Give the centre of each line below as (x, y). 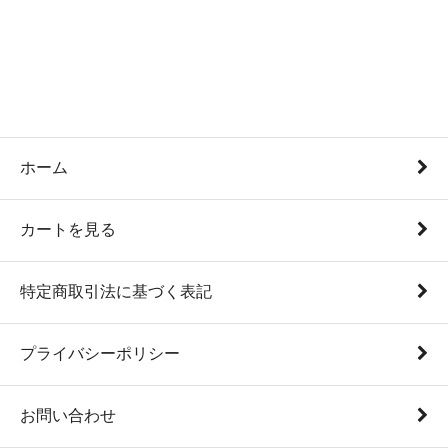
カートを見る (68, 229)
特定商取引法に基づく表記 (116, 291)
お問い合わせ (68, 415)
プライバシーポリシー (100, 353)
